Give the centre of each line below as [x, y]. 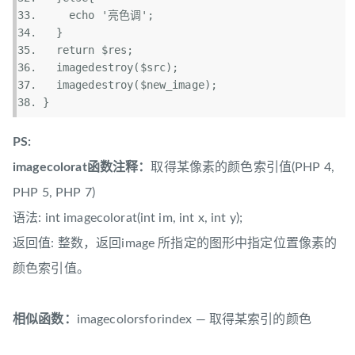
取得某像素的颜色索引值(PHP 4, [242, 167]
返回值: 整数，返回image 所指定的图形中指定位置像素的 [175, 243]
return [75, 50]
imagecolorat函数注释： [82, 167]
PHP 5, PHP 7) [54, 192]
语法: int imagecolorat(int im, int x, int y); [128, 218]
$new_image [172, 84]
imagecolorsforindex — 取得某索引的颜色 [194, 319]
